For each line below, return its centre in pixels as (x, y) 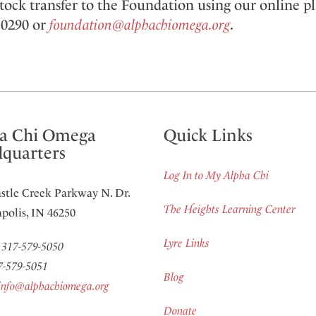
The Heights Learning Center (229, 209)
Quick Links (208, 136)
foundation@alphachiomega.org (139, 25)
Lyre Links (186, 243)
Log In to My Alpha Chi (216, 176)
